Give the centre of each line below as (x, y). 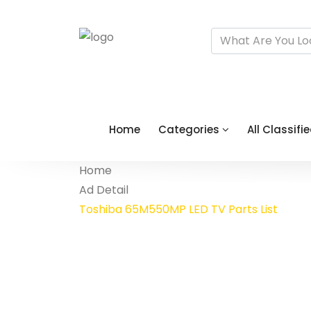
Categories (190, 129)
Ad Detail (104, 190)
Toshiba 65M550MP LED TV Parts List (178, 209)
